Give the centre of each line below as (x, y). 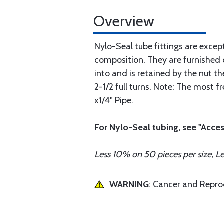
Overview (124, 21)
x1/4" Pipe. (114, 100)
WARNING (129, 184)
